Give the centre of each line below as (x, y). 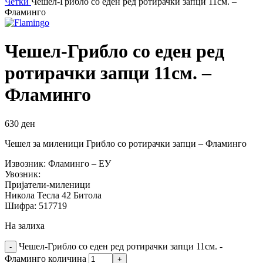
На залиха (25, 225)
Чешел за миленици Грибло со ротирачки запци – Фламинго (126, 143)
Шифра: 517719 (36, 205)
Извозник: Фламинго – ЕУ (58, 163)
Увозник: (23, 174)
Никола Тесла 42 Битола (53, 195)
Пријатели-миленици (48, 184)
